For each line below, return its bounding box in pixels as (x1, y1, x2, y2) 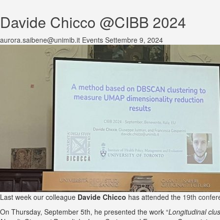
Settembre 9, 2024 (105, 35, 163, 45)
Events (82, 35, 103, 45)
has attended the (126, 192, 183, 202)
